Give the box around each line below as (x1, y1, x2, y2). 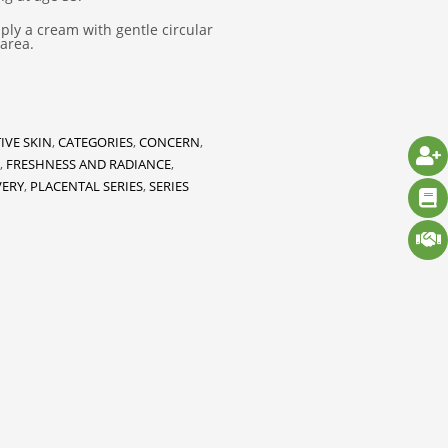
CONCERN (138, 133, 200, 151)
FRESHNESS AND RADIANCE (5, 155, 171, 173)
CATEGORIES (57, 133, 133, 151)
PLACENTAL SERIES (29, 177, 143, 195)
